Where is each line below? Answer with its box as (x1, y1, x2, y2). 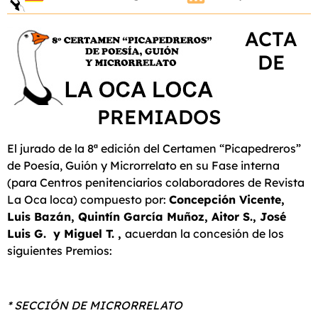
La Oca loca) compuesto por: (7, 192, 169, 207)
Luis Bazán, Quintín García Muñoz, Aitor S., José (7, 209, 286, 224)
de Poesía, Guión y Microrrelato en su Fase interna (7, 158, 280, 173)
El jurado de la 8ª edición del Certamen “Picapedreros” (7, 141, 301, 156)
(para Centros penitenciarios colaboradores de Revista (7, 175, 305, 190)
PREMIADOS (97, 104, 221, 130)
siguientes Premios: (7, 243, 112, 258)
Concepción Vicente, (169, 192, 285, 207)
